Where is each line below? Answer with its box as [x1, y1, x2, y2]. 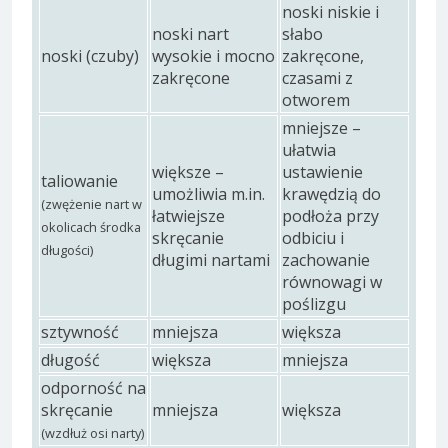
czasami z [282, 67, 353, 90]
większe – [152, 161, 224, 184]
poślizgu [282, 293, 346, 316]
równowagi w [282, 271, 382, 294]
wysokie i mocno [152, 45, 275, 68]
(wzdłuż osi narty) [41, 424, 144, 443]
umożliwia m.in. [152, 183, 265, 206]
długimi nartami [152, 249, 270, 272]
